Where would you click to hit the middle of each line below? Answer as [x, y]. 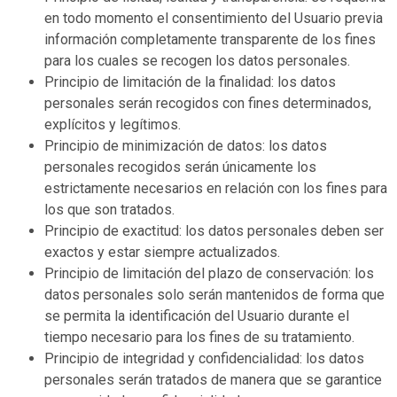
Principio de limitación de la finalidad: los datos [190, 82]
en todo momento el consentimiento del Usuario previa [214, 18]
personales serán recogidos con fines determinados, [208, 103]
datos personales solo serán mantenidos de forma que [214, 294]
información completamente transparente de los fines [210, 39]
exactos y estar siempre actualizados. [162, 252]
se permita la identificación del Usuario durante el [197, 315]
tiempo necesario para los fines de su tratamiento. [199, 337]
